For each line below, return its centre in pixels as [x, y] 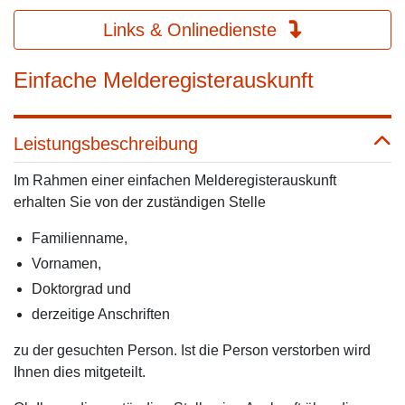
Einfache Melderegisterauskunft [164, 80]
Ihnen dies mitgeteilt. [80, 372]
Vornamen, [66, 264]
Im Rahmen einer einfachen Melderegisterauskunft [175, 180]
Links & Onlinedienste [192, 30]
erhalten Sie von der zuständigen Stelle [140, 202]
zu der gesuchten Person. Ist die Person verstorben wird [192, 350]
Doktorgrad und [81, 289]
